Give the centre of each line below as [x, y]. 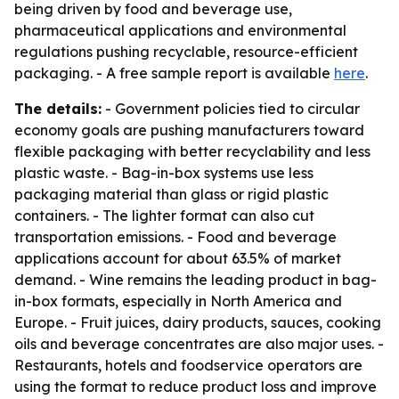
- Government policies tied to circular [231, 109]
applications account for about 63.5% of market [178, 258]
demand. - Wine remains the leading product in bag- [195, 280]
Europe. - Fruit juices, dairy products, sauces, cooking [198, 322]
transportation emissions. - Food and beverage [175, 237]
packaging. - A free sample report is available [174, 73]
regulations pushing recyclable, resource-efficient [186, 52]
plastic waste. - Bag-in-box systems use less [164, 173]
